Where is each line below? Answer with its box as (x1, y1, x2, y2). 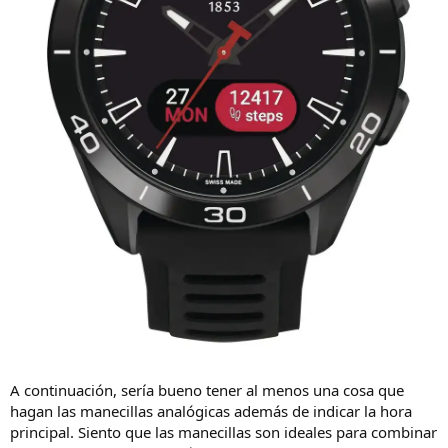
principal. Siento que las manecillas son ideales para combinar (10, 421, 437, 442)
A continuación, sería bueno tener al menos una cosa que (10, 379, 404, 400)
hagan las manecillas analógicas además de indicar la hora (10, 400, 412, 421)
